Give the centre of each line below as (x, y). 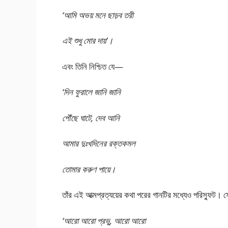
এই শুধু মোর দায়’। (88, 41)
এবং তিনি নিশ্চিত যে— (93, 66)
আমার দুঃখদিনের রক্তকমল (100, 144)
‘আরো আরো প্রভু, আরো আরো (104, 220)
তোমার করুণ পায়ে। (89, 169)
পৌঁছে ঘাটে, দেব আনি (91, 118)
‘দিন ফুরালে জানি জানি (91, 92)
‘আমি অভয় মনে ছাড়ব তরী (98, 15)
